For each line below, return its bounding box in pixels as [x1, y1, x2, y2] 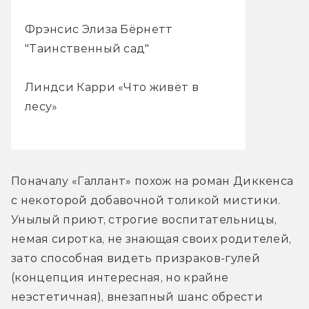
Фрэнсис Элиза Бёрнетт [25, 23, 173, 37]
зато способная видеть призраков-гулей [11, 252, 260, 266]
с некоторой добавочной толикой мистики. [11, 194, 281, 208]
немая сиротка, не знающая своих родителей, [11, 232, 292, 246]
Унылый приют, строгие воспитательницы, [11, 213, 277, 227]
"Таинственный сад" [25, 42, 150, 56]
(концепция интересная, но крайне [11, 271, 229, 285]
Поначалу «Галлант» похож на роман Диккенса [11, 175, 294, 188]
